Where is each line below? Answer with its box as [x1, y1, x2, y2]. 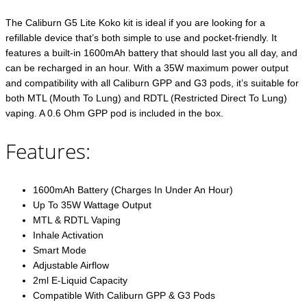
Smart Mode [33, 245, 86, 256]
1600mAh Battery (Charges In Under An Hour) [33, 184, 233, 196]
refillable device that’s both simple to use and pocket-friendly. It [5, 32, 277, 44]
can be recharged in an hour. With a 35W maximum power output [5, 62, 288, 74]
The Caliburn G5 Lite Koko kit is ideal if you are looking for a [5, 17, 265, 29]
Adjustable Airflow [33, 260, 109, 271]
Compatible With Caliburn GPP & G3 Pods [33, 290, 215, 302]
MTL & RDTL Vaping [33, 214, 121, 226]
